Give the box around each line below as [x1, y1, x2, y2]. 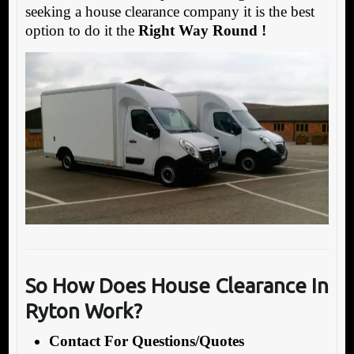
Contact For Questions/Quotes [48, 333, 244, 350]
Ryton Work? [24, 299, 142, 323]
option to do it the [24, 21, 138, 39]
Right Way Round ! [137, 21, 266, 39]
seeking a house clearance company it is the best [24, 2, 314, 20]
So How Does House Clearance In [24, 274, 329, 298]
